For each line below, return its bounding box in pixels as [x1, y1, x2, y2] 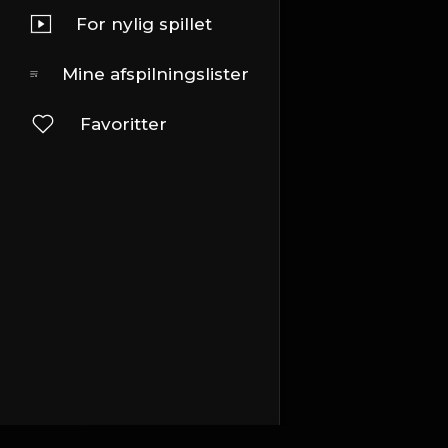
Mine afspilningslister [62, 64, 249, 84]
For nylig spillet [76, 14, 212, 34]
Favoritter [80, 114, 167, 134]
